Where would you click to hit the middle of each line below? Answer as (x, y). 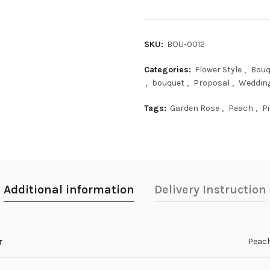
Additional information (69, 190)
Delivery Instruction (210, 190)
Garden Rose (194, 108)
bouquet (168, 83)
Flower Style (218, 70)
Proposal (211, 83)
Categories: (168, 70)
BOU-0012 (186, 45)
